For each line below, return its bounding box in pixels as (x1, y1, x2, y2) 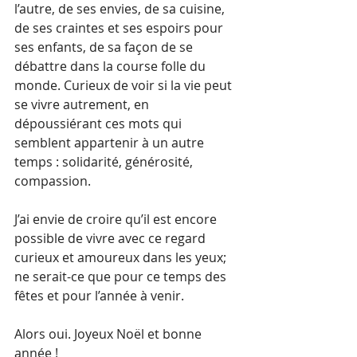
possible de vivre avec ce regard (14, 229, 209, 247)
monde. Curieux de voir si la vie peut (14, 76, 235, 94)
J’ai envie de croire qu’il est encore (14, 210, 220, 228)
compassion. (14, 171, 91, 190)
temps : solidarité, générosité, (14, 152, 196, 171)
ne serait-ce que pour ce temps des (14, 267, 229, 285)
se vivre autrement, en (14, 95, 152, 113)
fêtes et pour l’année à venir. (14, 286, 200, 304)
